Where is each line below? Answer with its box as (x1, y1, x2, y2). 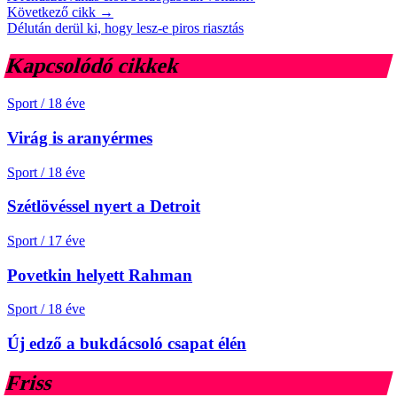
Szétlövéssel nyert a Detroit (7, 197, 200, 216)
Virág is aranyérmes (7, 128, 152, 147)
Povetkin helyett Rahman (7, 265, 192, 284)
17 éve (48, 232, 85, 248)
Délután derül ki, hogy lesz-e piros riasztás (7, 20, 244, 36)
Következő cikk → (7, 4, 113, 20)
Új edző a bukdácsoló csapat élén (7, 334, 246, 354)
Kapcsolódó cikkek (4, 54, 183, 78)
